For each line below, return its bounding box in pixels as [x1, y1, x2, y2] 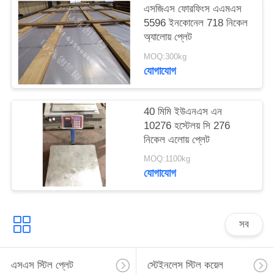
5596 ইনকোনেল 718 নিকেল [144, 17, 248, 29]
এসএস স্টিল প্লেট [10, 259, 73, 272]
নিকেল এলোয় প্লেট [144, 133, 210, 146]
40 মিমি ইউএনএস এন [144, 105, 223, 117]
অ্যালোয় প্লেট [144, 31, 193, 43]
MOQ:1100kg [144, 155, 191, 164]
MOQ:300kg [144, 53, 187, 62]
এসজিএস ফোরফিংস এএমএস [144, 3, 242, 15]
